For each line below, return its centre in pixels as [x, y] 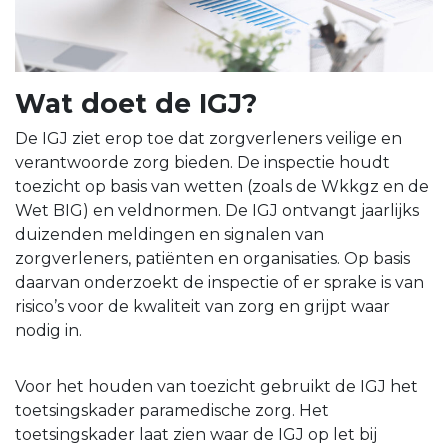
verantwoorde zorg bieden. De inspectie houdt [202, 163]
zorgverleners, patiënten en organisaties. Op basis [212, 259]
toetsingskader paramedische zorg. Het [172, 411]
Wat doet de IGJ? [136, 104]
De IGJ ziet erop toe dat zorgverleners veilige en [208, 139]
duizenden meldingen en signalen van [169, 235]
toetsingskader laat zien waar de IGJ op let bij [196, 435]
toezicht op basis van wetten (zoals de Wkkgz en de [222, 187]
